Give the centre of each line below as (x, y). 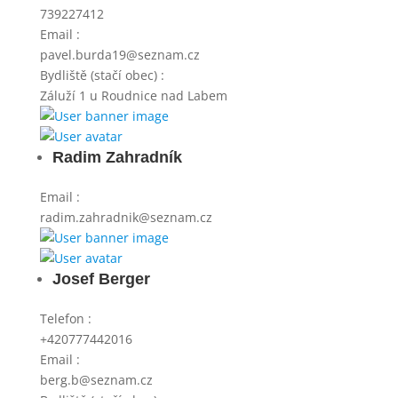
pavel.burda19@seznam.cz (119, 55)
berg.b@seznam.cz (96, 380)
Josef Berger (101, 279)
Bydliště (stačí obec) (100, 75)
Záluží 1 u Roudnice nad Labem (133, 96)
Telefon (64, 318)
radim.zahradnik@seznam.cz (126, 217)
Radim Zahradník (117, 157)
